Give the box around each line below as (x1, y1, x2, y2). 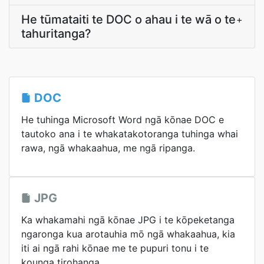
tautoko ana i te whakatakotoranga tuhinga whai (21, 128, 238, 140)
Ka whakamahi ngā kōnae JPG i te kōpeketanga (21, 214, 235, 226)
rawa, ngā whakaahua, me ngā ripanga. (21, 142, 195, 154)
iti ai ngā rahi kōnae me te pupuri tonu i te (21, 242, 209, 254)
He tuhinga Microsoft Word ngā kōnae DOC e (21, 114, 224, 126)
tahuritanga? (21, 27, 91, 41)
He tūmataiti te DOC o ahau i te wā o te (21, 12, 236, 27)
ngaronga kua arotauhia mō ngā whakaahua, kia (21, 228, 235, 240)
